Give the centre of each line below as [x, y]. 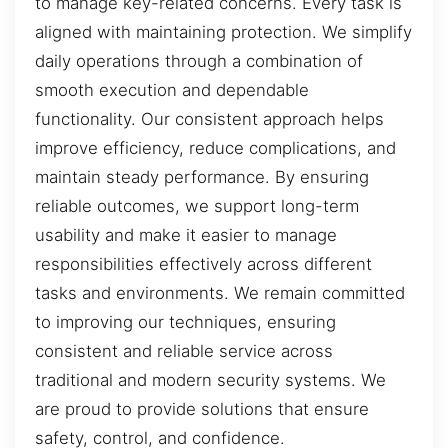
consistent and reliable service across [184, 350]
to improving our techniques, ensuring [185, 321]
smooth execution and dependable [172, 89]
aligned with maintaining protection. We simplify [223, 31]
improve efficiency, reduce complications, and [215, 147]
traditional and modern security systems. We [210, 379]
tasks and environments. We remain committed [220, 292]
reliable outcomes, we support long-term [197, 205]
